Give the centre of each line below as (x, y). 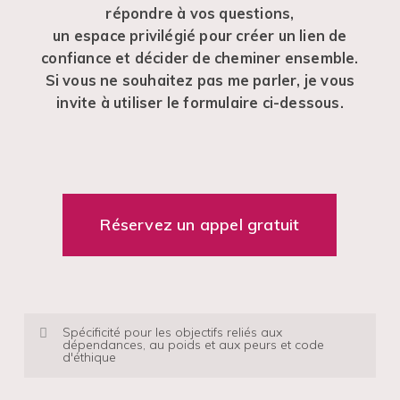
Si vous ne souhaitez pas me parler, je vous (200, 81)
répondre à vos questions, (200, 14)
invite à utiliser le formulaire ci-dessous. (200, 103)
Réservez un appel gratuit (200, 225)
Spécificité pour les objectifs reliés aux (172, 333)
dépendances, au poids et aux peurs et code (193, 345)
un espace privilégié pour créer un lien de (200, 36)
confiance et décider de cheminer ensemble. (200, 58)
